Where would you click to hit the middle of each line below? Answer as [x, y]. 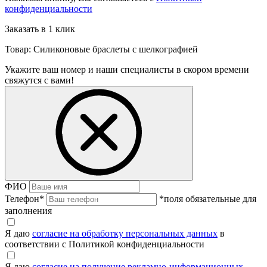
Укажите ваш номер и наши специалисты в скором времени [127, 70]
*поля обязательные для [208, 199]
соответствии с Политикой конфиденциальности [105, 244]
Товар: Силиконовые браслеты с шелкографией [101, 49]
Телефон [22, 199]
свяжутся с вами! [39, 80]
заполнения [28, 211]
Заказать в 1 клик [40, 29]
